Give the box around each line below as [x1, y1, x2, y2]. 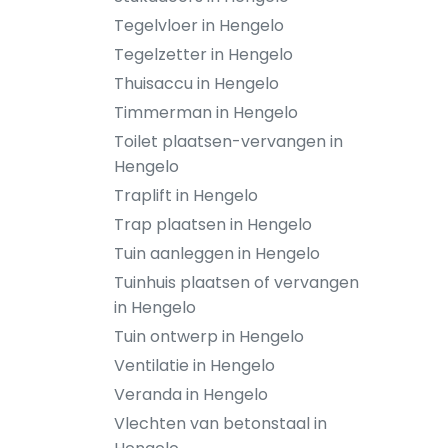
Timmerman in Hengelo [114, 101, 298, 124]
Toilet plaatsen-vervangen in [114, 130, 343, 153]
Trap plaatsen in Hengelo [114, 213, 312, 236]
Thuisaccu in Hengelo [114, 72, 279, 95]
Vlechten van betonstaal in [114, 412, 327, 435]
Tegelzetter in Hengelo [114, 43, 293, 66]
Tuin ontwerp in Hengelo [114, 325, 304, 348]
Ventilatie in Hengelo [114, 354, 275, 377]
